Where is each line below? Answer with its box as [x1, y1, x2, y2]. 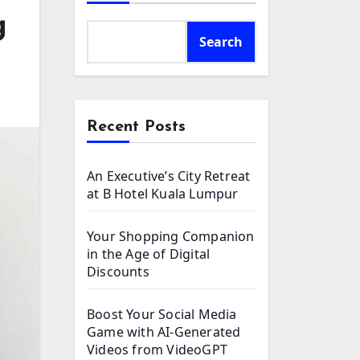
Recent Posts [87, 119, 186, 135]
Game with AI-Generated [87, 323, 241, 341]
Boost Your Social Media [87, 305, 237, 323]
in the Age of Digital [87, 245, 211, 263]
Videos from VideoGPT [87, 341, 227, 358]
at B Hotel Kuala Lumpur [87, 185, 239, 202]
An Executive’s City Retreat [87, 167, 251, 185]
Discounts [87, 263, 149, 280]
